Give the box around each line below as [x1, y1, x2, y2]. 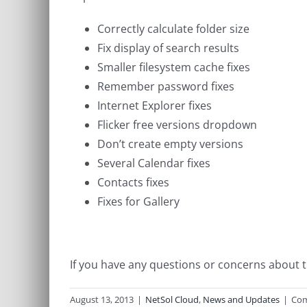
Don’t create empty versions [97, 136, 243, 151]
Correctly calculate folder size [97, 21, 249, 36]
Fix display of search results [97, 40, 239, 56]
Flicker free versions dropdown [97, 117, 257, 132]
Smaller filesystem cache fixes [97, 60, 250, 75]
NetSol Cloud [145, 293, 199, 306]
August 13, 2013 [70, 293, 134, 306]
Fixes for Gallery [97, 194, 180, 209]
